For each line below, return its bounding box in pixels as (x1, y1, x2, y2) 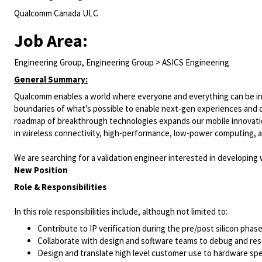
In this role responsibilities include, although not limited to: (14, 206, 227, 217)
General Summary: (14, 74, 88, 85)
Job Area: (14, 29, 88, 51)
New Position (14, 164, 68, 175)
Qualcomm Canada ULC (14, 8, 98, 19)
